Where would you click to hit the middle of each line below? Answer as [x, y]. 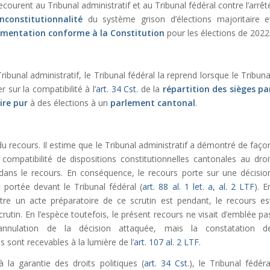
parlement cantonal [153, 103]
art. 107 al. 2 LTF [166, 242]
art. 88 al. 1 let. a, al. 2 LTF [199, 186]
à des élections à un [69, 103]
